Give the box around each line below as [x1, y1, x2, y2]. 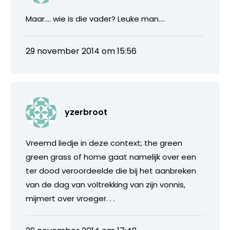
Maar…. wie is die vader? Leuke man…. [26, 13, 165, 24]
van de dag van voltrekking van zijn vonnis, [26, 179, 185, 190]
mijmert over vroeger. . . [26, 193, 115, 204]
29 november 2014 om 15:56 [26, 45, 137, 57]
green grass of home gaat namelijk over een [26, 151, 196, 162]
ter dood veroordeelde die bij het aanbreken [26, 165, 196, 176]
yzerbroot [65, 106, 107, 118]
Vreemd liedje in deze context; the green [26, 137, 182, 148]
